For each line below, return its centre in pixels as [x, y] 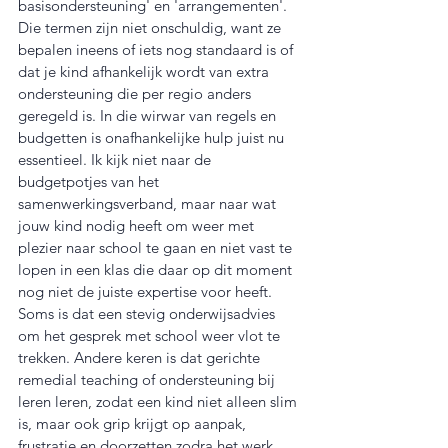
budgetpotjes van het [90, 182]
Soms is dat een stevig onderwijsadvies [148, 314]
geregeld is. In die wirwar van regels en [149, 116]
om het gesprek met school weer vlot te [151, 336]
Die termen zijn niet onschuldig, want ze [151, 28]
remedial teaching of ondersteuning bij [148, 380]
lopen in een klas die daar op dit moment [157, 270]
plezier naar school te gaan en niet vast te [157, 248]
